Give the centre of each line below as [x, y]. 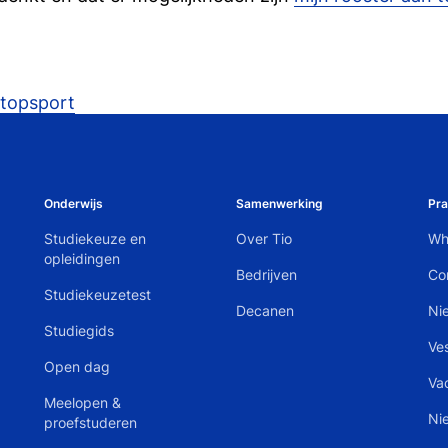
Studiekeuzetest [97, 294]
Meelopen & [82, 402]
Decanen [264, 310]
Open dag [76, 366]
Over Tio [263, 238]
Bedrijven [266, 274]
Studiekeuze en [94, 238]
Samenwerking [279, 203]
